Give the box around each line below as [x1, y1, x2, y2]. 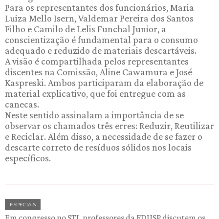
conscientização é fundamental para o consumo [5, 34, 198, 45]
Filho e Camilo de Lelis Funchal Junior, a [5, 23, 166, 34]
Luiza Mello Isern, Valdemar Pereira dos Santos [5, 13, 194, 23]
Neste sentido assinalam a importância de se [5, 109, 184, 120]
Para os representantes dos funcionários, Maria [5, 2, 194, 13]
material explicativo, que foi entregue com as [5, 88, 186, 99]
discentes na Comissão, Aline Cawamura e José [5, 66, 192, 77]
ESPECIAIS [10, 201, 36, 208]
